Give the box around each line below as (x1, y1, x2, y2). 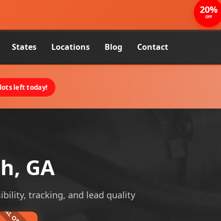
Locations (51, 41, 90, 52)
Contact (137, 41, 168, 52)
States (12, 41, 37, 52)
